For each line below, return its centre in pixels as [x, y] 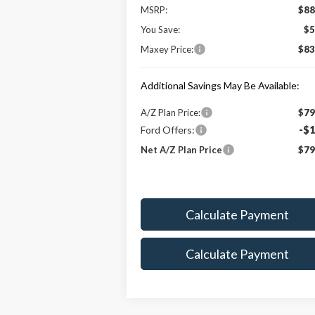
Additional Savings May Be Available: [220, 85]
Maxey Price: [167, 49]
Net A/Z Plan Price [182, 149]
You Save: [161, 29]
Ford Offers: [168, 129]
